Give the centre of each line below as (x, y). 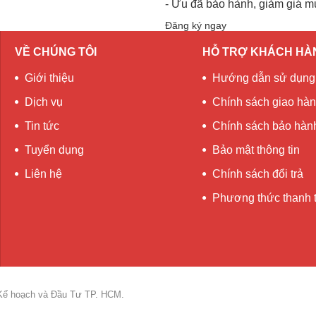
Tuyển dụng (54, 150)
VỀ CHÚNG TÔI (55, 52)
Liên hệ (43, 174)
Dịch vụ (43, 102)
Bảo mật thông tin (256, 150)
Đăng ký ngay (196, 25)
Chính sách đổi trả (258, 174)
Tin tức (42, 126)
